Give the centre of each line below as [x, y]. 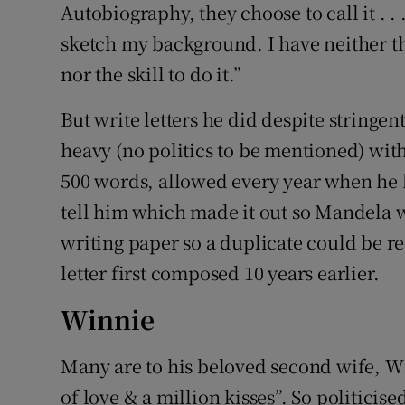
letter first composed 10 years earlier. [220, 273]
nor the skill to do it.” [151, 74]
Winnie [108, 320]
